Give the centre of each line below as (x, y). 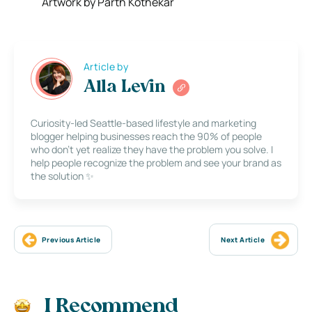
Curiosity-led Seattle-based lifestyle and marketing (143, 123)
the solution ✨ (62, 176)
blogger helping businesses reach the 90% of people (146, 136)
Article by (106, 66)
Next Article (243, 240)
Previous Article (71, 240)
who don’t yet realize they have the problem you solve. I (152, 150)
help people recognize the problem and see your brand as (156, 163)
